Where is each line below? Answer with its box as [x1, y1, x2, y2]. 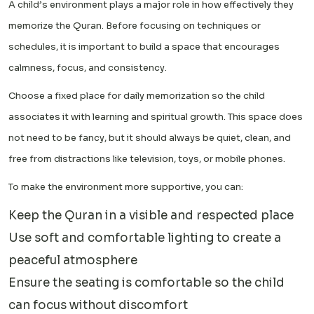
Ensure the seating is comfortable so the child [8, 275, 285, 290]
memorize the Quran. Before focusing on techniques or [8, 19, 261, 32]
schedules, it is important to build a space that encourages [8, 40, 280, 53]
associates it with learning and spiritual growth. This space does [8, 110, 303, 123]
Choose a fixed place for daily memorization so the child [8, 89, 265, 102]
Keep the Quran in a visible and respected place [8, 207, 294, 223]
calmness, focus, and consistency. [8, 61, 167, 74]
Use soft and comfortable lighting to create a [8, 230, 281, 245]
